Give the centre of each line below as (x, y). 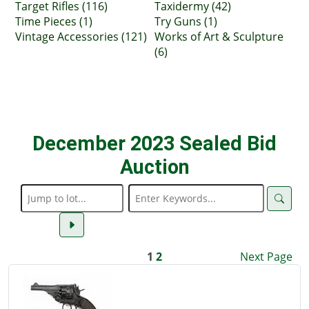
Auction (154, 167)
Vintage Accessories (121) (81, 37)
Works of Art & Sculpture (219, 37)
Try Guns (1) (186, 21)
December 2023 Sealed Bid (154, 143)
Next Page (266, 257)
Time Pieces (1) (54, 21)
